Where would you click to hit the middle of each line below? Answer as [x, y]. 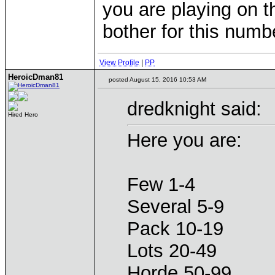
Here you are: [184, 140]
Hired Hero [23, 114]
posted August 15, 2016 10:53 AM [157, 79]
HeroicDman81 [36, 77]
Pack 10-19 [175, 229]
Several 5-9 [176, 207]
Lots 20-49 [172, 251]
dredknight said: [194, 109]
